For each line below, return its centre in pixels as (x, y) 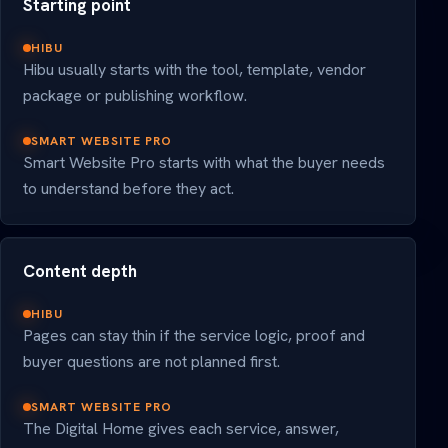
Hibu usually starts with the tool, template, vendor (194, 70)
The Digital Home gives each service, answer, (181, 429)
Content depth (80, 271)
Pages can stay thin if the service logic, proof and (194, 336)
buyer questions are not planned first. (151, 362)
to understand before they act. (128, 189)
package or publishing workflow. (135, 96)
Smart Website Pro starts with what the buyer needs (204, 163)
